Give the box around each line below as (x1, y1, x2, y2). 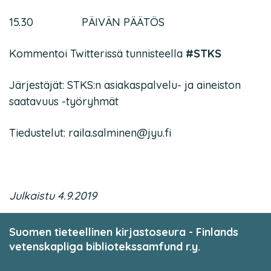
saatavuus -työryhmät (9, 94, 119, 108)
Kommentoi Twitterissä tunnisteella (9, 47, 186, 60)
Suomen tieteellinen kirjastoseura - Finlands (9, 225, 238, 239)
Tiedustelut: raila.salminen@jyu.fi (9, 126, 171, 140)
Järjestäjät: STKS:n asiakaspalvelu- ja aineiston (9, 78, 241, 92)
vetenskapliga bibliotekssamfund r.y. (9, 240, 200, 253)
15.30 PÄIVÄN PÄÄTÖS (9, 15, 165, 29)
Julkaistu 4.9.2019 (9, 189, 97, 203)
